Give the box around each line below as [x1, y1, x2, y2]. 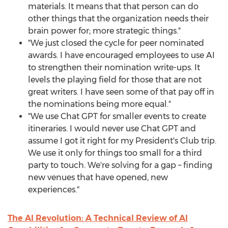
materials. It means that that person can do [28, 2, 198, 11]
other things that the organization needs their [28, 14, 209, 23]
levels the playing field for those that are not [28, 75, 202, 84]
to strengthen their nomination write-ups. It [28, 63, 200, 72]
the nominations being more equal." [28, 99, 171, 109]
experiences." [28, 185, 79, 194]
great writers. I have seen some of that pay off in [28, 87, 214, 97]
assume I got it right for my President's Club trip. [28, 136, 216, 146]
